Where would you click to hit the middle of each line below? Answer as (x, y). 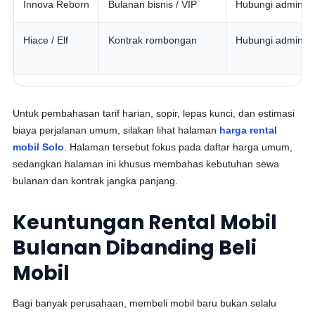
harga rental (249, 130)
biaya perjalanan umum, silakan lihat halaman (116, 130)
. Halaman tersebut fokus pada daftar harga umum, (179, 147)
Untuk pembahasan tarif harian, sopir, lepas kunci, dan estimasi (154, 113)
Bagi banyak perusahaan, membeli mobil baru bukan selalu (145, 303)
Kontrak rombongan (153, 40)
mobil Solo (39, 147)
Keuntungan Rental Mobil (145, 223)
